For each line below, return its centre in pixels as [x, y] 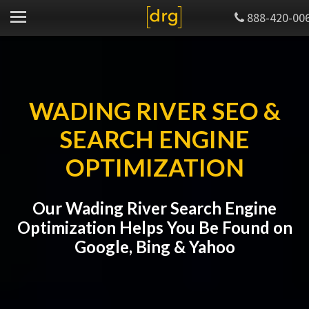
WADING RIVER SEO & [154, 111]
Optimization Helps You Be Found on [154, 227]
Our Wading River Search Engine [154, 208]
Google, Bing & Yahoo [154, 247]
